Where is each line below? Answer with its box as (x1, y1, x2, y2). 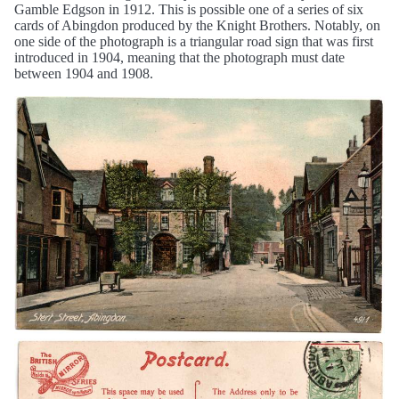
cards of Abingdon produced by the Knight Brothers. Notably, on (14, 18, 380, 33)
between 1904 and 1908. (14, 66, 153, 81)
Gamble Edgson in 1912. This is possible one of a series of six (14, 2, 363, 17)
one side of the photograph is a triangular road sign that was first (14, 34, 373, 49)
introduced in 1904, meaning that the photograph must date (14, 50, 345, 65)
